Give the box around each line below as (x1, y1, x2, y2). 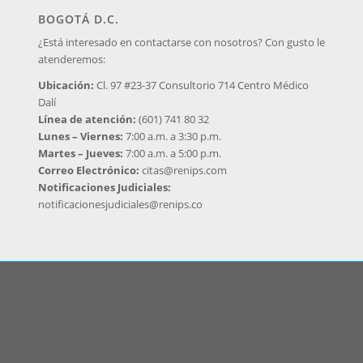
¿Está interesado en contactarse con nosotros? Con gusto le (37, 35, 325, 50)
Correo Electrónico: (37, 163, 142, 178)
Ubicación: (37, 78, 96, 93)
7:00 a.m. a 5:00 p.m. (125, 146, 221, 161)
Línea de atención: (37, 112, 139, 127)
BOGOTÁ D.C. (37, 11, 119, 28)
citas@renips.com (141, 163, 227, 178)
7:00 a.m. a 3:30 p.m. (125, 129, 221, 144)
